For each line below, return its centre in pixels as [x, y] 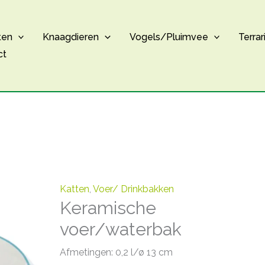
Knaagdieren [71, 37]
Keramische [108, 208]
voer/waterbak [121, 230]
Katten [75, 189]
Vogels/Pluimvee [169, 37]
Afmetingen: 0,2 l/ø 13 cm [117, 253]
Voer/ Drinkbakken [134, 189]
